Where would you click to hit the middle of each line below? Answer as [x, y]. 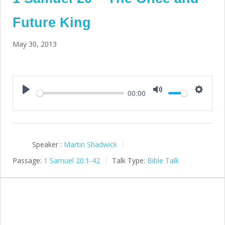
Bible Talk [163, 160]
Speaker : [47, 144]
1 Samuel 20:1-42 [72, 160]
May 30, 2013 [35, 44]
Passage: [27, 160]
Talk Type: [129, 160]
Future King [52, 22]
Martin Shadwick [90, 144]
